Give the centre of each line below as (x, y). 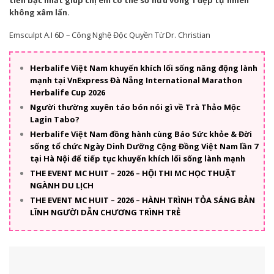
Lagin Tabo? (54, 119)
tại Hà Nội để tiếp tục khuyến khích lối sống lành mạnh (137, 158)
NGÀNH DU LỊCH (61, 185)
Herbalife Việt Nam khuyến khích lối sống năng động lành (143, 68)
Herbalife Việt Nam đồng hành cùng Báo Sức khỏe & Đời (141, 134)
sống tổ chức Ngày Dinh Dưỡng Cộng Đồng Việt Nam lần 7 (144, 146)
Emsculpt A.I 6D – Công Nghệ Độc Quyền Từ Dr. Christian (110, 35)
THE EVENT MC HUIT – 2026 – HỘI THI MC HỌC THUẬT (133, 173)
